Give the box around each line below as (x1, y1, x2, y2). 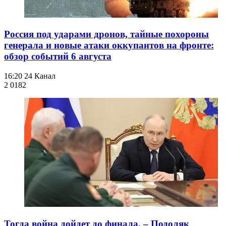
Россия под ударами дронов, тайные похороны (4, 29, 209, 40)
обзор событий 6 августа (4, 51, 111, 62)
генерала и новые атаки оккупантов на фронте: (4, 40, 214, 51)
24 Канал (24, 72, 55, 81)
